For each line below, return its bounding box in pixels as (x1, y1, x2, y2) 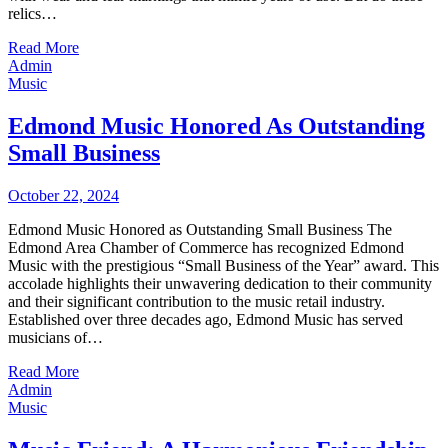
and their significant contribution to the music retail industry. (8, 293, 385, 311)
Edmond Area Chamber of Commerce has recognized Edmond (8, 239, 404, 257)
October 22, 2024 (8, 187, 119, 205)
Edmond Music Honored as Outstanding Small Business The (8, 221, 392, 239)
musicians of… (8, 329, 103, 347)
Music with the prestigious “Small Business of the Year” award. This (8, 257, 439, 275)
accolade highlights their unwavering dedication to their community (8, 275, 432, 293)
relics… (8, 5, 57, 23)
